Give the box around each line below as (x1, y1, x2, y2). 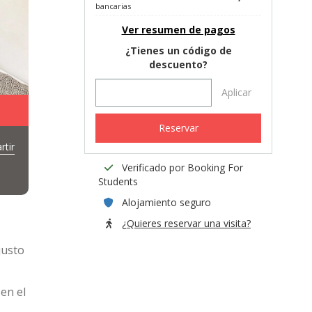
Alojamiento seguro (122, 196, 211, 209)
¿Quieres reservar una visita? (122, 217, 251, 230)
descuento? (149, 58, 208, 71)
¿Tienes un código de (125, 44, 232, 57)
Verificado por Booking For (122, 161, 243, 174)
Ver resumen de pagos (121, 23, 235, 36)
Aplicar (221, 86, 251, 99)
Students (98, 175, 138, 188)
